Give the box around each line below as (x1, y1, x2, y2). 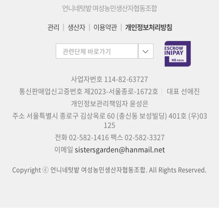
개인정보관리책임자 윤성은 (70, 98, 149, 109)
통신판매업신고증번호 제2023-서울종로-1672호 (19, 86, 158, 96)
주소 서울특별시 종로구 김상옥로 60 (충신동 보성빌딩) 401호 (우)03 (12, 110, 207, 121)
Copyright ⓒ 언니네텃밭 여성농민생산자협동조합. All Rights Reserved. (12, 165, 207, 175)
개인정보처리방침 (125, 22, 172, 32)
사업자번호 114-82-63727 (71, 74, 148, 84)
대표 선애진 (167, 86, 200, 96)
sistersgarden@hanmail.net (75, 144, 165, 154)
